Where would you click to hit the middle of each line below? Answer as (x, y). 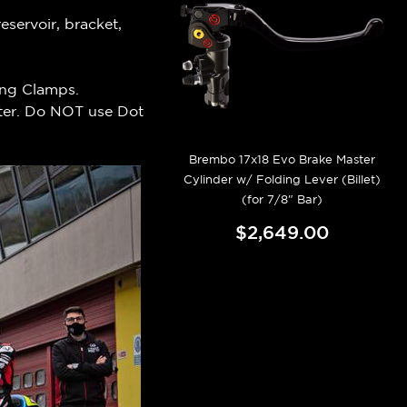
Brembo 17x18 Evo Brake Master (282, 159)
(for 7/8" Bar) (282, 199)
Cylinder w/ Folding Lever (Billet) (282, 179)
